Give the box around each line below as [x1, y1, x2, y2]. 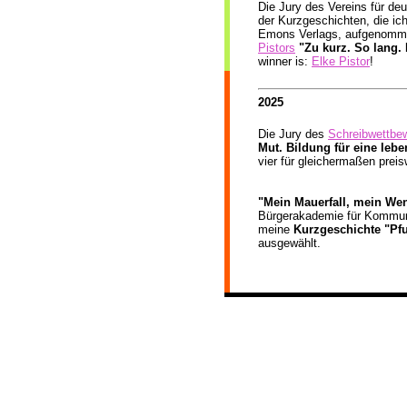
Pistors [258, 41, 295, 55]
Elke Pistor [312, 55, 370, 68]
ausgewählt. [258, 236, 321, 251]
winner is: [258, 55, 312, 68]
